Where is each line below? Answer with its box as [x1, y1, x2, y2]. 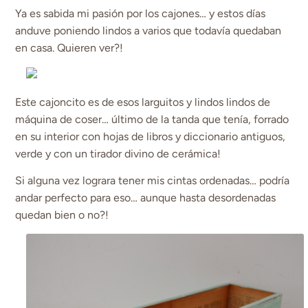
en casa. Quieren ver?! [15, 41, 124, 54]
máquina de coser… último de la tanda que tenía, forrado [15, 112, 289, 126]
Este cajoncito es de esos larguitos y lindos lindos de [15, 95, 271, 109]
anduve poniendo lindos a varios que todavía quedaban [15, 23, 282, 37]
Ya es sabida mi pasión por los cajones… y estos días [15, 6, 266, 20]
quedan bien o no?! [15, 208, 109, 222]
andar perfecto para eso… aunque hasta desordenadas [15, 191, 276, 205]
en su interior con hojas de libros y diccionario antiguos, [15, 129, 286, 143]
